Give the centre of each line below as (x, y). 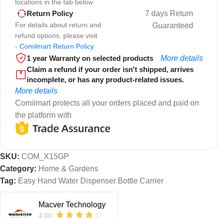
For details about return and (58, 25)
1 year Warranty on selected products (90, 58)
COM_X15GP (45, 157)
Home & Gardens (68, 169)
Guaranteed (173, 25)
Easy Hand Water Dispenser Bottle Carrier (91, 181)
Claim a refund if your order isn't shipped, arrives (110, 69)
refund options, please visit (56, 35)
